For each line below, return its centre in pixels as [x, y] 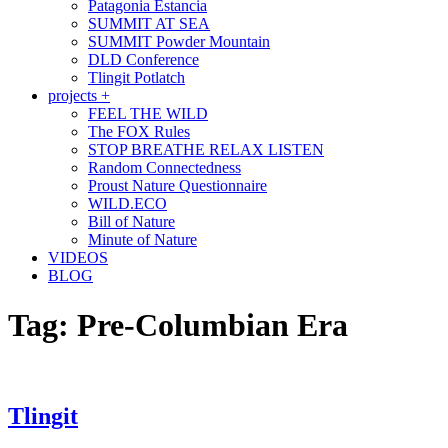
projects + [79, 96]
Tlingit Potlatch [136, 78]
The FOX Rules [139, 132]
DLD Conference [143, 60]
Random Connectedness [164, 168]
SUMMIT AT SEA [149, 24]
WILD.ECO [127, 204]
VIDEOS [78, 258]
